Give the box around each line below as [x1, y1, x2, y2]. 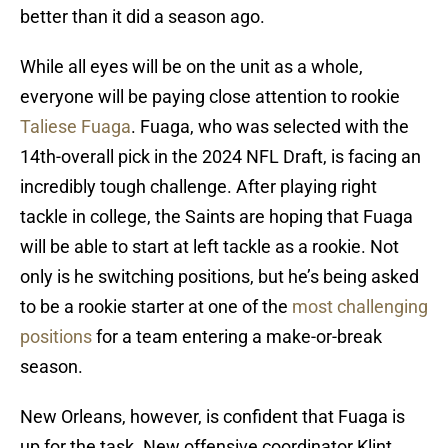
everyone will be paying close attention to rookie [20, 86, 400, 108]
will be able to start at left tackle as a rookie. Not [20, 236, 399, 258]
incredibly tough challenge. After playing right [20, 176, 377, 198]
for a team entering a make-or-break [92, 326, 382, 348]
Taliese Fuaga [20, 116, 131, 138]
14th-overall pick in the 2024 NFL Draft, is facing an [20, 146, 421, 168]
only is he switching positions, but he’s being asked [20, 266, 419, 288]
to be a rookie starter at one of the [20, 296, 292, 318]
